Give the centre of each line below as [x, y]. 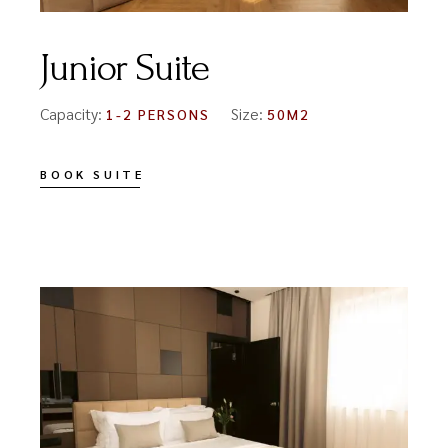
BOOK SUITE [92, 173]
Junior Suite [124, 67]
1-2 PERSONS [158, 113]
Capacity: [73, 113]
